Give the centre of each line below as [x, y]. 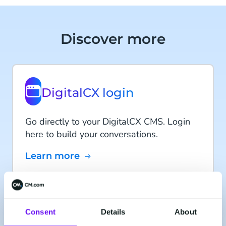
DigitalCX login [88, 93]
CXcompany [76, 214]
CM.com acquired [93, 199]
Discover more [113, 39]
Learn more [55, 156]
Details [113, 212]
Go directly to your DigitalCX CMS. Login [108, 122]
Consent [40, 212]
